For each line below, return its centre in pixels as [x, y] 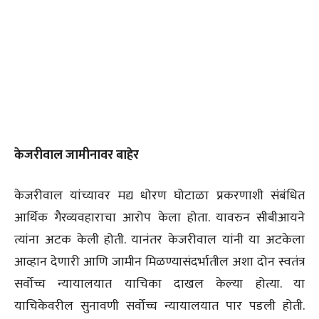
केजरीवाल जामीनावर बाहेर [77, 156]
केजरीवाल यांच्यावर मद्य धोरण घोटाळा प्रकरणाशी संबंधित [159, 196]
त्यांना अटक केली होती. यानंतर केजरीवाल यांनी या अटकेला [159, 240]
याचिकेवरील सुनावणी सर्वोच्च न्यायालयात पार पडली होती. [159, 307]
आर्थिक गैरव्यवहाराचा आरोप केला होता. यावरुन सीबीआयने [159, 218]
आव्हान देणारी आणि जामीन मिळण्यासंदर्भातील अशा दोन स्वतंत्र [159, 262]
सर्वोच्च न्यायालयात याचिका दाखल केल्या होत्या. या [159, 284]
